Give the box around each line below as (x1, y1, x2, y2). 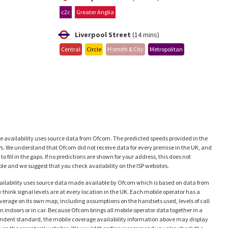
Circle (87, 45, 101, 53)
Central (61, 45, 80, 53)
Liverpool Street (75, 30, 131, 39)
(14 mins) (131, 30, 159, 39)
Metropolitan (150, 45, 183, 53)
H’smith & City (107, 45, 144, 53)
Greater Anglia (76, 8, 114, 16)
